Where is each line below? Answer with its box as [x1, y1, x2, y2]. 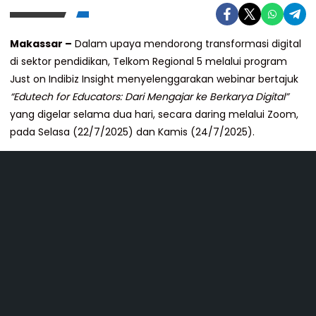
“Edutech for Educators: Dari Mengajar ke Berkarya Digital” [10, 90, 288, 104]
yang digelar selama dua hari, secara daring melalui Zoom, [10, 107, 298, 122]
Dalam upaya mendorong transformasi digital [72, 37, 301, 51]
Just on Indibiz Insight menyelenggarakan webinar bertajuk [10, 72, 298, 87]
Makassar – [10, 37, 72, 51]
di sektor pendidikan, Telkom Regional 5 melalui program [10, 54, 287, 69]
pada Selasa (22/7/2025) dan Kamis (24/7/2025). [10, 125, 255, 140]
